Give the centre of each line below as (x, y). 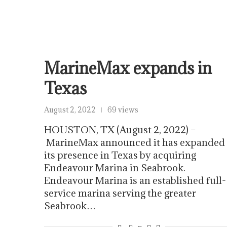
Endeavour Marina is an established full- (135, 180)
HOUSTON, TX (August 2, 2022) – (120, 129)
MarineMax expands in (128, 68)
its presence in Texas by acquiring (120, 155)
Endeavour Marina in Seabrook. (115, 167)
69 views (123, 109)
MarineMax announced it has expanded (135, 142)
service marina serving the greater (120, 193)
